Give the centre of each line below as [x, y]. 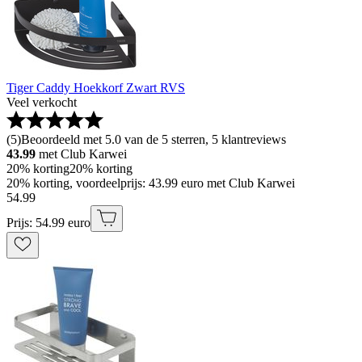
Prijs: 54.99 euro [48, 223]
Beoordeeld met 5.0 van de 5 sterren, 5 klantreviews [154, 140]
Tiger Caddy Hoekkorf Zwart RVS [96, 88]
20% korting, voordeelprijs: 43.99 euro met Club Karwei [151, 183]
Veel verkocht [42, 103]
